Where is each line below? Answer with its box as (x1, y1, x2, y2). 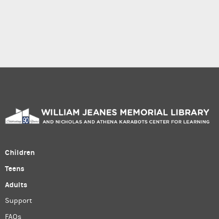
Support (5, 197, 32, 205)
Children (5, 148, 35, 157)
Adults (5, 180, 27, 190)
